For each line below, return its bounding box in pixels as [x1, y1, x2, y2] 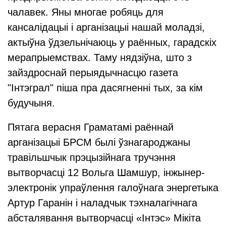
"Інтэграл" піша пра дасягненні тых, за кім [8, 82, 203, 93]
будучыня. [8, 97, 55, 108]
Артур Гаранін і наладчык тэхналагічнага [8, 197, 197, 208]
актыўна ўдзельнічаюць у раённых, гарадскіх [8, 37, 216, 48]
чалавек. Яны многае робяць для [8, 7, 163, 18]
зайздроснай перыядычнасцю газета [8, 67, 178, 78]
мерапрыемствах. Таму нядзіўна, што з [8, 52, 192, 63]
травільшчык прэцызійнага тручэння [8, 152, 176, 163]
